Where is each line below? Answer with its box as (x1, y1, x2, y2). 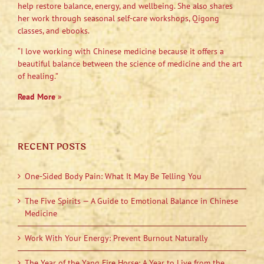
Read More (18, 91, 55, 103)
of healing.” (18, 71, 58, 82)
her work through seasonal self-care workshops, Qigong (18, 13, 219, 24)
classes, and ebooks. (18, 25, 90, 37)
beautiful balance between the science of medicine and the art (18, 58, 242, 70)
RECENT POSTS (18, 140, 86, 154)
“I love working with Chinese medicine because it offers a (18, 46, 224, 57)
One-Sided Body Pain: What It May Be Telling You (25, 171, 202, 182)
